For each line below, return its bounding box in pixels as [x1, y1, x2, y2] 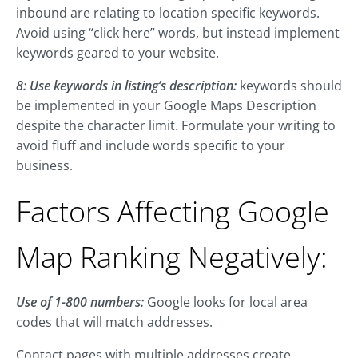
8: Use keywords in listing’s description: [16, 77, 237, 95]
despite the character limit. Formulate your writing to [16, 117, 336, 135]
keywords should [237, 77, 342, 95]
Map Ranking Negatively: [16, 237, 328, 277]
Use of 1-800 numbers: [16, 293, 144, 312]
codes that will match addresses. [16, 313, 213, 332]
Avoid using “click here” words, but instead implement [16, 24, 340, 42]
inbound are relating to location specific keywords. [16, 4, 320, 22]
